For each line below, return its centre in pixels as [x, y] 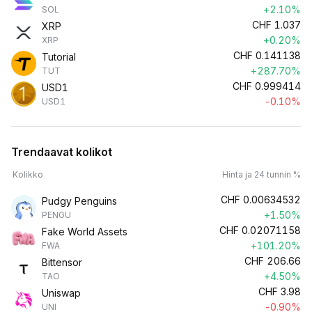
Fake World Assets [85, 232]
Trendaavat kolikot [62, 152]
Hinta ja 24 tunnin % [262, 174]
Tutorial [59, 57]
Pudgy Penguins [79, 201]
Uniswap [61, 293]
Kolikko [28, 174]
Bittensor [62, 262]
